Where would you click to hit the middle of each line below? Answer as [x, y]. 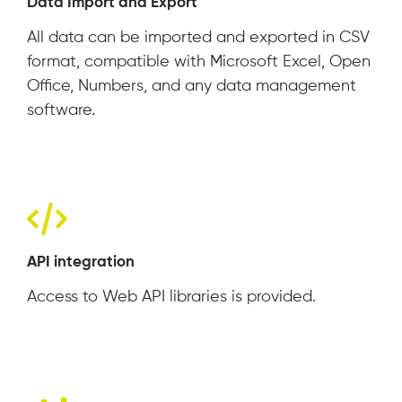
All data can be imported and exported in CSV [198, 38]
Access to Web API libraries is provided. [171, 297]
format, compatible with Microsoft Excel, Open [199, 62]
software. [61, 111]
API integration [81, 263]
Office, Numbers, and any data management [192, 87]
